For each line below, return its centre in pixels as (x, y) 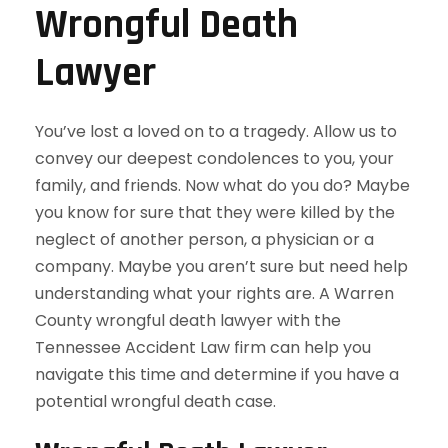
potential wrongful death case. (155, 401)
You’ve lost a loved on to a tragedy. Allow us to (216, 131)
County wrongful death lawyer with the (188, 320)
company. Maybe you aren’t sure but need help (221, 266)
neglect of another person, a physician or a (204, 239)
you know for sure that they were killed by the (215, 212)
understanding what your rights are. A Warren (214, 293)
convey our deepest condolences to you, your (214, 158)
